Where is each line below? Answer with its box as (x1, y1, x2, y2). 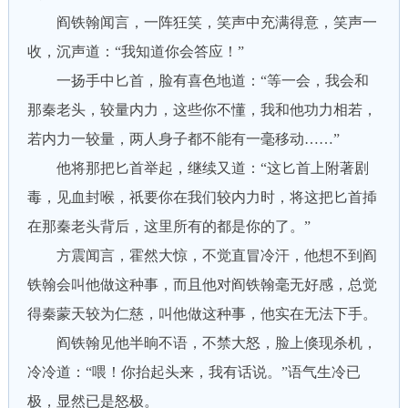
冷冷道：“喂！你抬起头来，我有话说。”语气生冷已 (26, 364, 361, 380)
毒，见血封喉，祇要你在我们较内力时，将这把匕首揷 (26, 189, 377, 205)
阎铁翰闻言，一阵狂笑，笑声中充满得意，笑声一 (26, 15, 377, 30)
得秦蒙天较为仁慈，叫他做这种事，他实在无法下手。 (26, 306, 377, 321)
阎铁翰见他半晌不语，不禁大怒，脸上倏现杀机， (26, 335, 377, 351)
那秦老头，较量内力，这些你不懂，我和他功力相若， (26, 102, 377, 117)
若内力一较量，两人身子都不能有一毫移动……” (26, 131, 340, 147)
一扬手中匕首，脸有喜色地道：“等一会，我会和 (26, 73, 369, 88)
